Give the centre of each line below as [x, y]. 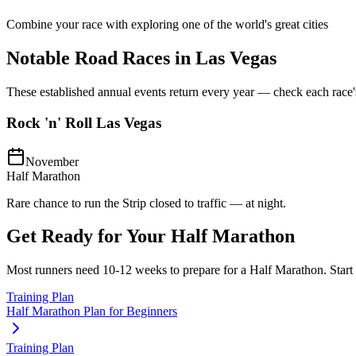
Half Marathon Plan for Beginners [92, 311]
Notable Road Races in [101, 58]
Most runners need [54, 270]
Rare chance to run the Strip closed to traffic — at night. [146, 203]
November [52, 161]
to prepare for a [208, 270]
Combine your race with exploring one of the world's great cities [167, 25]
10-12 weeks [135, 270]
